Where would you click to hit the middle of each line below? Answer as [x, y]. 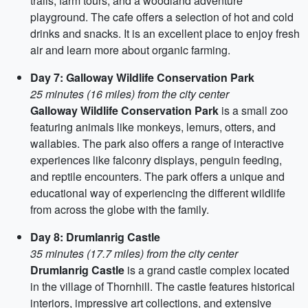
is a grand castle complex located [207, 270]
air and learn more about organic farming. [130, 50]
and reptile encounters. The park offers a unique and [157, 176]
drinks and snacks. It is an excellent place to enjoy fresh [165, 33]
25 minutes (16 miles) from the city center [130, 94]
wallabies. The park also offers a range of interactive [157, 143]
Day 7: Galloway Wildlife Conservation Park [142, 77]
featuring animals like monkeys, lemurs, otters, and [153, 127]
